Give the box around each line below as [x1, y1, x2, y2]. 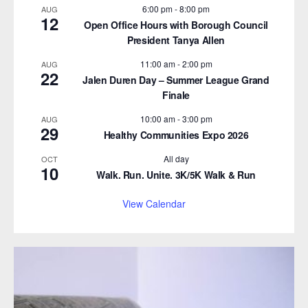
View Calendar [122, 196, 186, 210]
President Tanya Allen [127, 32, 225, 47]
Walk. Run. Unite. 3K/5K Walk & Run [96, 167, 256, 181]
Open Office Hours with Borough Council [84, 17, 268, 32]
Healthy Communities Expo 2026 [103, 127, 249, 142]
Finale [162, 87, 190, 102]
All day [163, 152, 189, 164]
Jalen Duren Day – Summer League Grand [82, 72, 269, 87]
